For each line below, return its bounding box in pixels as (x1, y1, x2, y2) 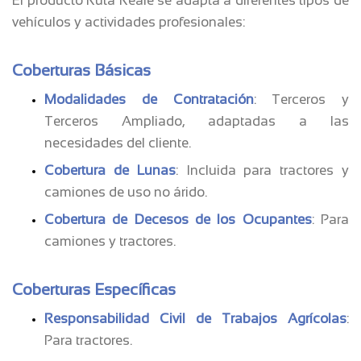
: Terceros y (253, 91, 349, 107)
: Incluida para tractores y (175, 162, 350, 178)
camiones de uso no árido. (44, 184, 207, 200)
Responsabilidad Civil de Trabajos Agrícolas (44, 310, 346, 326)
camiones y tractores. (44, 233, 176, 249)
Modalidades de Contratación (44, 91, 254, 107)
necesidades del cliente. (44, 135, 191, 151)
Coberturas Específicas (12, 280, 176, 298)
